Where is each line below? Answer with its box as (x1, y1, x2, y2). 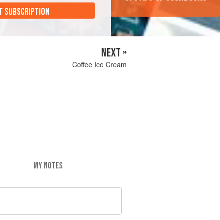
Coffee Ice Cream (72, 59, 127, 70)
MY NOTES (33, 160, 62, 171)
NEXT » (101, 46, 127, 60)
